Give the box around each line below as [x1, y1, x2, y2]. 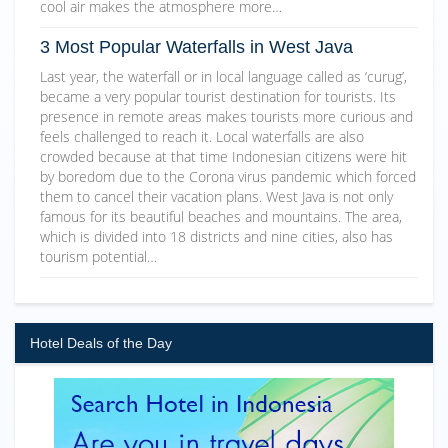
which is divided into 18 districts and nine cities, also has [40, 227, 393, 247]
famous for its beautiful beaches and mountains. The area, [40, 207, 402, 227]
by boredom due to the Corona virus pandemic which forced [40, 167, 416, 187]
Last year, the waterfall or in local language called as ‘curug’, [40, 67, 407, 87]
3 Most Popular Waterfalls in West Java [40, 37, 353, 58]
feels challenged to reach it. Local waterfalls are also [40, 127, 364, 147]
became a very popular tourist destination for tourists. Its [40, 87, 396, 107]
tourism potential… [40, 247, 157, 267]
